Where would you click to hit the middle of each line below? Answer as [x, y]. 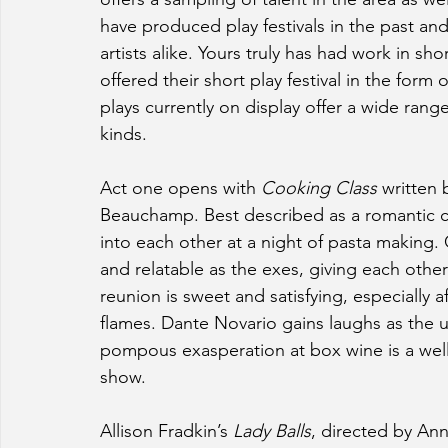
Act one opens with [180, 188]
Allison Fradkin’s [166, 431]
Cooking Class [321, 188]
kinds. [123, 134]
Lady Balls [272, 431]
